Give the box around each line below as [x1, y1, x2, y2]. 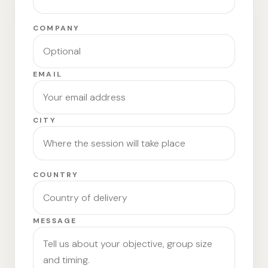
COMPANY [33, 23, 80, 33]
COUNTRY [33, 170, 79, 179]
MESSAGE [33, 216, 77, 226]
